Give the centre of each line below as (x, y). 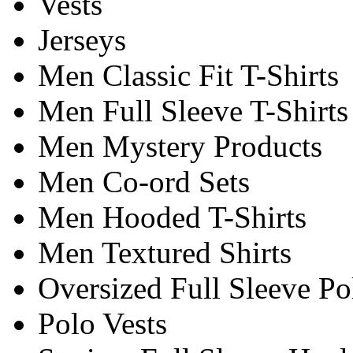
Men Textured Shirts (165, 252)
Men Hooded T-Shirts (172, 217)
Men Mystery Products (180, 146)
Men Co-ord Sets (144, 181)
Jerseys (82, 39)
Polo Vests (102, 323)
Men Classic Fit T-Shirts (188, 75)
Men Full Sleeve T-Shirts (193, 110)
